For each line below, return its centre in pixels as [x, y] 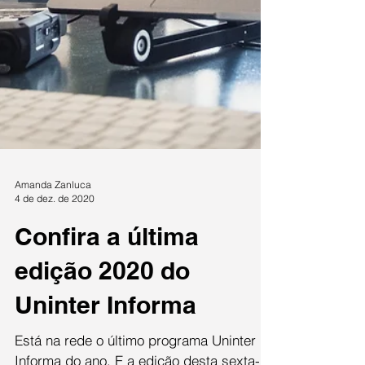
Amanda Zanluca [53, 292]
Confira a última [107, 344]
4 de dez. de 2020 [55, 306]
